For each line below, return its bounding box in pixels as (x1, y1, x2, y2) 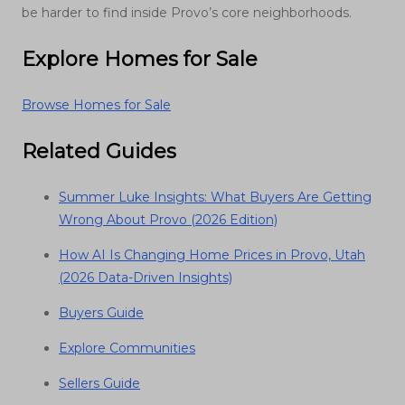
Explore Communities (59, 340, 195, 357)
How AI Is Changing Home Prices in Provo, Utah (59, 247, 365, 264)
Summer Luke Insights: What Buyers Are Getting (59, 189, 372, 206)
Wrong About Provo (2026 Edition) (59, 212, 278, 229)
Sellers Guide (59, 375, 140, 392)
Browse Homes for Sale (22, 97, 171, 114)
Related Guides (22, 139, 176, 165)
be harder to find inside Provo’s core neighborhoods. (22, 5, 355, 22)
